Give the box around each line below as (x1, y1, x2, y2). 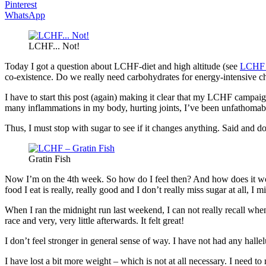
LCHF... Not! (28, 40, 80, 51)
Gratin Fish (28, 153, 71, 164)
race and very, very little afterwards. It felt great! (5, 215, 184, 226)
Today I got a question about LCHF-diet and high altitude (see (5, 61, 240, 71)
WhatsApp (5, 9, 45, 20)
